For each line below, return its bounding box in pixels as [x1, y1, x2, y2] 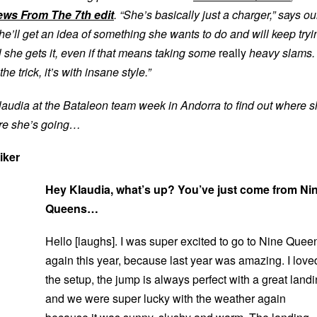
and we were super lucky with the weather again [45, 290, 287, 307]
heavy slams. [246, 45, 315, 62]
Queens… [45, 200, 99, 217]
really [219, 45, 246, 62]
